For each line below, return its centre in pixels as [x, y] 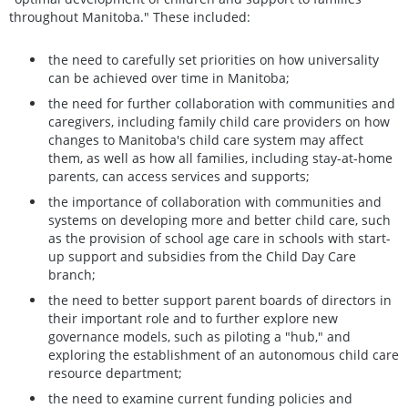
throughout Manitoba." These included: [130, 17]
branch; [72, 274]
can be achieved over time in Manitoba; [169, 77]
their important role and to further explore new [193, 318]
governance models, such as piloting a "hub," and [199, 336]
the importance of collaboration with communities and [215, 201]
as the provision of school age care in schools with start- [219, 238]
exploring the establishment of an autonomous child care [224, 354]
